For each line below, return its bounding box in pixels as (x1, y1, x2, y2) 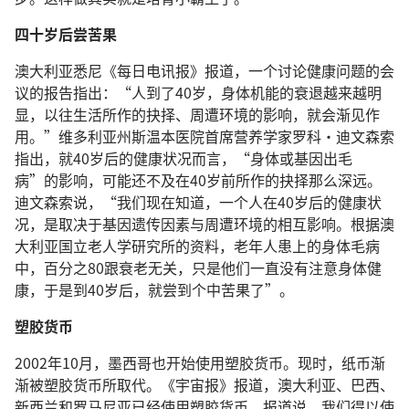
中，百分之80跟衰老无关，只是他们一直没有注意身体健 (15, 257, 382, 278)
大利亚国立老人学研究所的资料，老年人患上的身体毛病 (15, 235, 380, 257)
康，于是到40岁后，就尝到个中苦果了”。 (15, 278, 294, 300)
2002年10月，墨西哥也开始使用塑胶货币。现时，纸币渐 (15, 351, 385, 373)
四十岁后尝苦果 (15, 23, 117, 45)
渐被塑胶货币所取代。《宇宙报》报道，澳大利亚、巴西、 (15, 373, 394, 395)
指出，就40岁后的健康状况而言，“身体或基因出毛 (15, 147, 352, 169)
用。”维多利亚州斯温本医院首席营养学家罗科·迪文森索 (15, 125, 394, 147)
